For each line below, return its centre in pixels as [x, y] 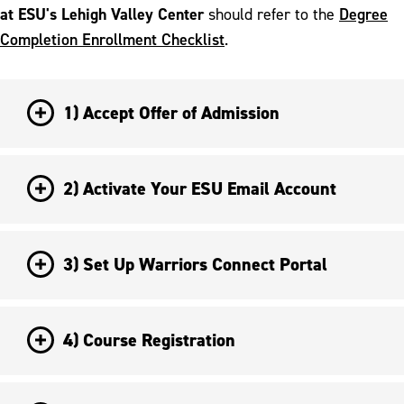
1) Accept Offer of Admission [171, 112]
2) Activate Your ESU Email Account [200, 188]
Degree [363, 14]
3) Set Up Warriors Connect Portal [195, 264]
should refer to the [274, 14]
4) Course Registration [149, 340]
